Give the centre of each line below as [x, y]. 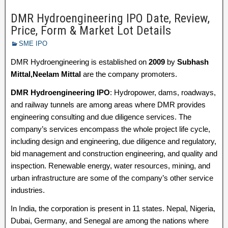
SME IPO [33, 44]
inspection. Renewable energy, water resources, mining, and [110, 166]
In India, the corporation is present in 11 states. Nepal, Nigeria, [113, 208]
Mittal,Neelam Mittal [46, 74]
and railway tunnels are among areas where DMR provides [108, 105]
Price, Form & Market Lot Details [91, 31]
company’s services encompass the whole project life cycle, [110, 129]
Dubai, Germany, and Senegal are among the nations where [110, 221]
